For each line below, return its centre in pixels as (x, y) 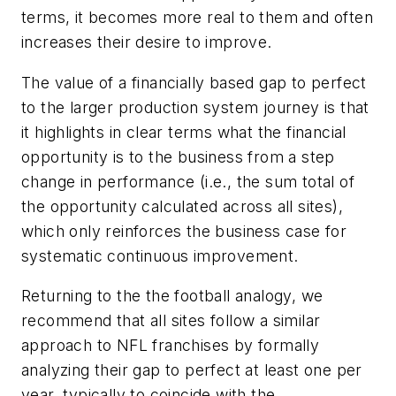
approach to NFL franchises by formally (171, 346)
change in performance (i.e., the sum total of (188, 181)
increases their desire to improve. (147, 42)
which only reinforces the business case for (184, 231)
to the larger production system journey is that (195, 107)
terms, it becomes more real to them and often (197, 18)
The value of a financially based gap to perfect (194, 82)
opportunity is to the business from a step (178, 156)
